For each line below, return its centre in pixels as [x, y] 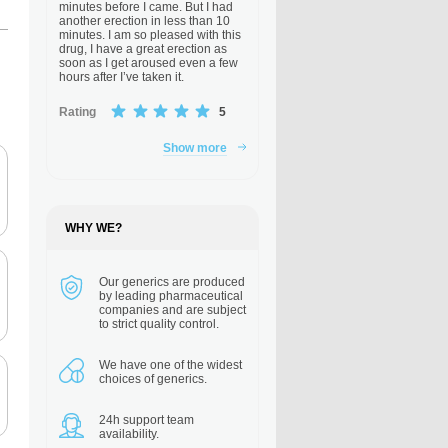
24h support [131, 420]
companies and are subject [172, 310]
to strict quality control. [159, 324]
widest [223, 365]
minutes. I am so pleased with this [150, 35]
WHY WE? [93, 228]
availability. [129, 434]
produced [217, 282]
